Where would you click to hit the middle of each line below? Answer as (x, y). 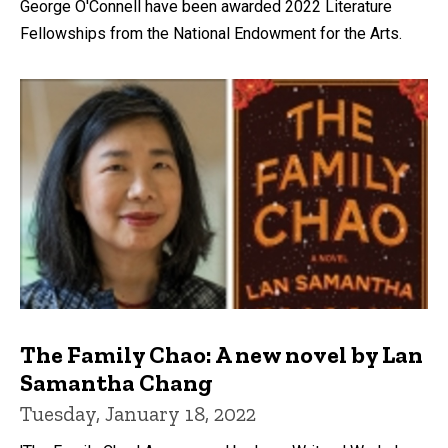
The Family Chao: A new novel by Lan (221, 354)
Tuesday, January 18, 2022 (138, 413)
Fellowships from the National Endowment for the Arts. (211, 34)
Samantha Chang (116, 382)
